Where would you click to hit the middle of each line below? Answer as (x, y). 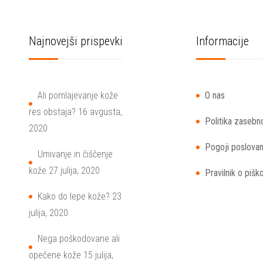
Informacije (222, 41)
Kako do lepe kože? (74, 196)
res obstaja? (52, 112)
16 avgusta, (100, 112)
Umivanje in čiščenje (75, 154)
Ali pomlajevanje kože (78, 95)
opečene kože (55, 255)
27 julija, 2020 (74, 171)
